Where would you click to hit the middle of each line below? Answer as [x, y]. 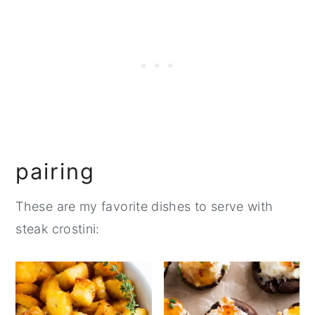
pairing [56, 171]
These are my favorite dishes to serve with [144, 206]
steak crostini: [58, 229]
